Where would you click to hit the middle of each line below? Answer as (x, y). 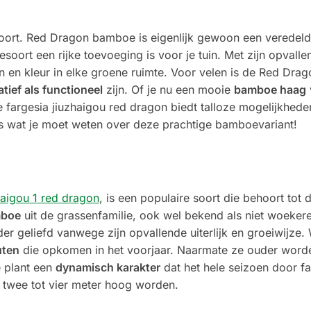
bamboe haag (270, 89)
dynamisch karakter (108, 268)
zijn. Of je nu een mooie (168, 89)
